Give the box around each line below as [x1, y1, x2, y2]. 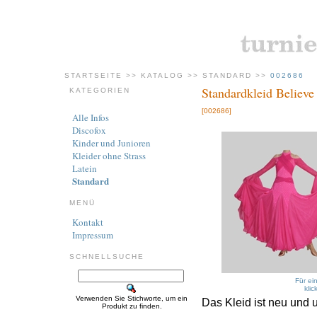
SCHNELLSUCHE [69, 253, 144, 260]
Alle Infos [72, 111, 109, 124]
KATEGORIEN [69, 86, 130, 94]
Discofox [72, 124, 106, 137]
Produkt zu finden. [101, 302, 162, 310]
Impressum [72, 229, 113, 241]
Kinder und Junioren [72, 137, 151, 149]
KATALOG [141, 71, 184, 79]
